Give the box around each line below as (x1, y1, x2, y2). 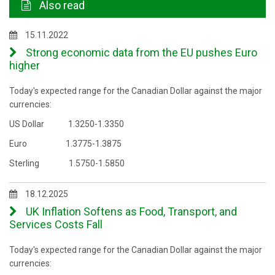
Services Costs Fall (9, 218, 103, 231)
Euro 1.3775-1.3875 (9, 139, 122, 149)
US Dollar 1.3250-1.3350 (9, 119, 124, 129)
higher (9, 59, 40, 72)
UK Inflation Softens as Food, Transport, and (23, 205, 237, 218)
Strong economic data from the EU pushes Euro (23, 46, 257, 59)
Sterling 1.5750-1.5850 (9, 158, 125, 168)
